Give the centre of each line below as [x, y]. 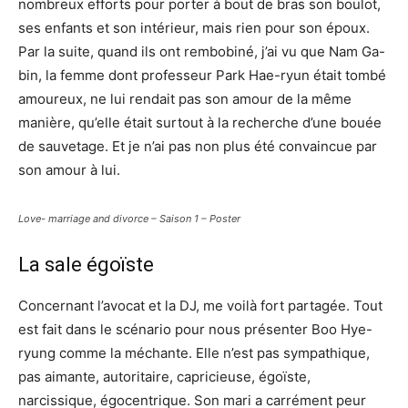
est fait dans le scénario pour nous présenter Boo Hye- [195, 330]
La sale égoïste [86, 265]
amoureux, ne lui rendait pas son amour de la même [185, 99]
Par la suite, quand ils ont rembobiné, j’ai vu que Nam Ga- [202, 52]
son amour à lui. [69, 170]
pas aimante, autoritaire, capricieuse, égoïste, [164, 377]
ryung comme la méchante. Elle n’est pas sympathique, [194, 353]
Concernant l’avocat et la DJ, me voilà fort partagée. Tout [200, 306]
